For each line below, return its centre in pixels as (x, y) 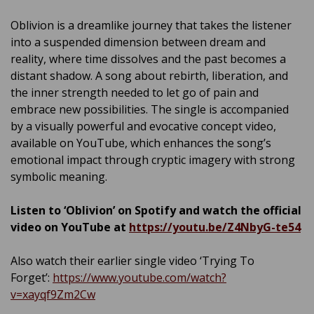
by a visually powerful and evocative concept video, (143, 126)
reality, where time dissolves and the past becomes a (148, 59)
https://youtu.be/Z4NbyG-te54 (215, 227)
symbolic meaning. (59, 176)
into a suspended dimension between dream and (138, 42)
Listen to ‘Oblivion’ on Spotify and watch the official (156, 210)
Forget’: (32, 277)
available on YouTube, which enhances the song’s (141, 143)
